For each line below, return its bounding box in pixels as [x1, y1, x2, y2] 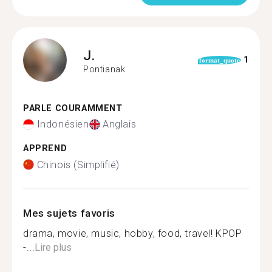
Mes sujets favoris [23, 206, 115, 219]
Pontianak [83, 64, 126, 74]
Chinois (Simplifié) [36, 158, 120, 171]
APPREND [23, 143, 67, 154]
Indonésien [36, 118, 89, 130]
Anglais [103, 118, 137, 130]
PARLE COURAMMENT [23, 103, 123, 114]
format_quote [199, 56, 240, 64]
